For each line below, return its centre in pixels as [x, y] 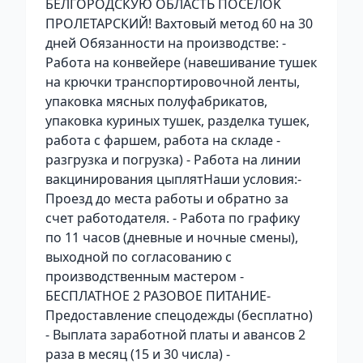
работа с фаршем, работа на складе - [163, 140]
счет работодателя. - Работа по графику [173, 218]
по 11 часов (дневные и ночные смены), [172, 237]
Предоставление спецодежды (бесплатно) [179, 315]
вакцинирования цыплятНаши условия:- [173, 179]
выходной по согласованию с [139, 257]
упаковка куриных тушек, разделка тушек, [177, 121]
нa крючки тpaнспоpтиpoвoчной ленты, [173, 82]
